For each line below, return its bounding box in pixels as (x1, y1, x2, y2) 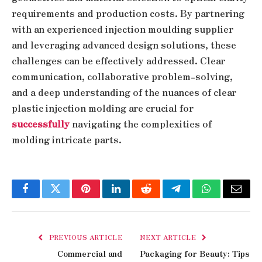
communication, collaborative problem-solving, (12, 70, 233, 84)
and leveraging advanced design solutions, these (12, 38, 236, 52)
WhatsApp (205, 192, 251, 203)
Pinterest (85, 192, 122, 203)
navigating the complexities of (72, 117, 212, 131)
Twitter (54, 192, 85, 203)
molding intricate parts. (12, 133, 122, 147)
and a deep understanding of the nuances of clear (12, 85, 236, 99)
